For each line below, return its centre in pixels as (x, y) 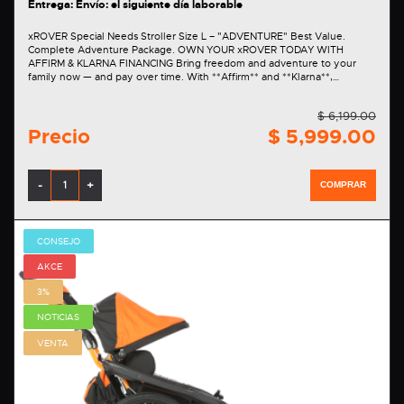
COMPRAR (343, 184)
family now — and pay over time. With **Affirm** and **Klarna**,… (184, 76)
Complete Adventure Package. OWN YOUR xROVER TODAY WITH (103, 49)
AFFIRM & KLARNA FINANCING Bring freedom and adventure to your (102, 63)
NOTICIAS (58, 317)
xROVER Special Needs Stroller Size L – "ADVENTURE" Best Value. (159, 36)
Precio (59, 136)
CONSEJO (59, 241)
